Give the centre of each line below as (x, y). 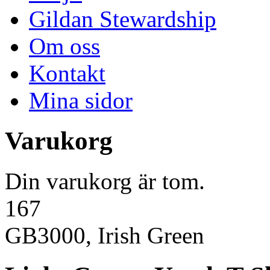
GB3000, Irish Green (105, 235)
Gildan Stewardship (123, 19)
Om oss (64, 46)
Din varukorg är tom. (105, 181)
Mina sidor (81, 100)
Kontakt (67, 73)
